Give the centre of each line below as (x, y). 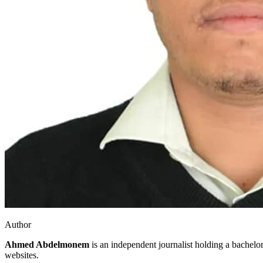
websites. (22, 255)
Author (18, 224)
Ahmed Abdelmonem (47, 244)
